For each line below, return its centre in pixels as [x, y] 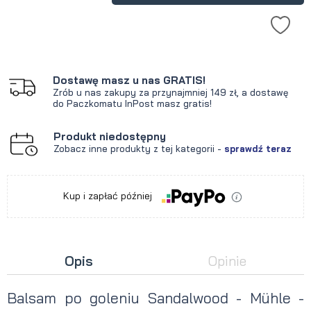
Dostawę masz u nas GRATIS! [129, 80]
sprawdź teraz [258, 149]
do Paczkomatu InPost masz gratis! [132, 103]
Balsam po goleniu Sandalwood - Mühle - [155, 297]
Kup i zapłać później [109, 196]
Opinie [227, 261]
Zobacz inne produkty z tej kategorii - [139, 149]
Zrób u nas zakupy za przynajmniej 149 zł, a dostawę [170, 92]
